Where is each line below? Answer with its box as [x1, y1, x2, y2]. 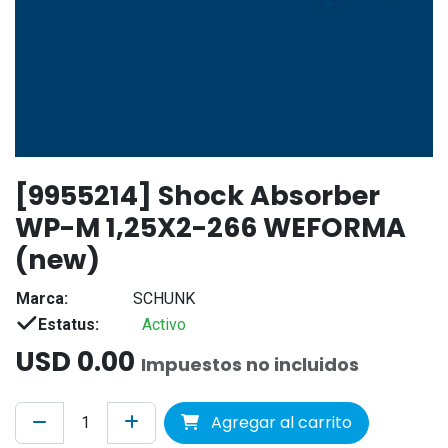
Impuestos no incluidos [141, 351, 359, 377]
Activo [141, 314, 186, 334]
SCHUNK [132, 288, 195, 308]
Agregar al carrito [207, 410, 352, 434]
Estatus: [38, 314, 99, 334]
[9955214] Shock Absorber [15, 176, 380, 214]
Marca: [16, 288, 68, 308]
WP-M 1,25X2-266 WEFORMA [15, 208, 406, 246]
